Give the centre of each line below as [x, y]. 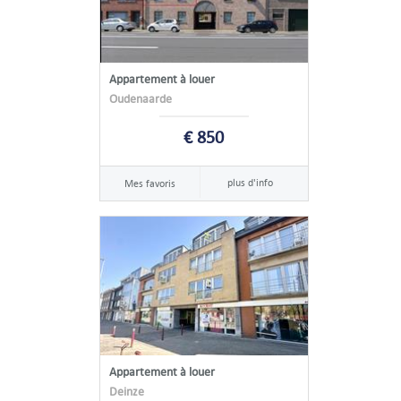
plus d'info [251, 183]
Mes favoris [149, 183]
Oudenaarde [140, 99]
